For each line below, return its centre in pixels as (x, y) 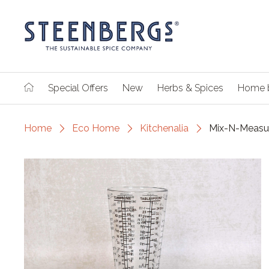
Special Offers (78, 88)
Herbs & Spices (190, 88)
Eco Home (96, 128)
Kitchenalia (164, 128)
